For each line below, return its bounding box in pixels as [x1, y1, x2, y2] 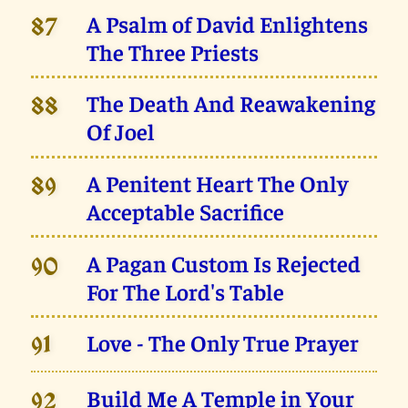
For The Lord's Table [87, 276, 285, 305]
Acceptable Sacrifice [87, 197, 285, 225]
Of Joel [87, 117, 156, 146]
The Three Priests [87, 36, 260, 66]
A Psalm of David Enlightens [87, 8, 369, 37]
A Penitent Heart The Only [87, 168, 349, 197]
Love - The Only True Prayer [87, 328, 360, 357]
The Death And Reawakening [87, 88, 376, 117]
